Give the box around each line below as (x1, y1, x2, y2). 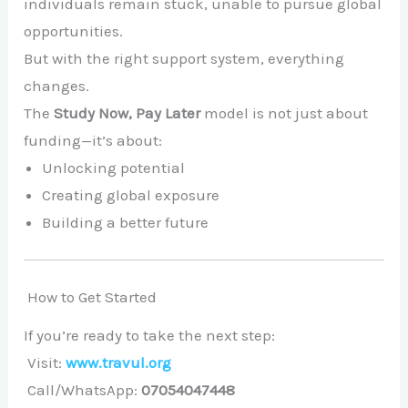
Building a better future (42, 213, 209, 232)
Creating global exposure (42, 186, 220, 205)
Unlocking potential (42, 158, 186, 178)
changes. (24, 76, 90, 96)
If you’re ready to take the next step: (24, 326, 276, 345)
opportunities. (24, 22, 124, 41)
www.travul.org (66, 353, 172, 372)
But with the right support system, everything (24, 49, 345, 68)
